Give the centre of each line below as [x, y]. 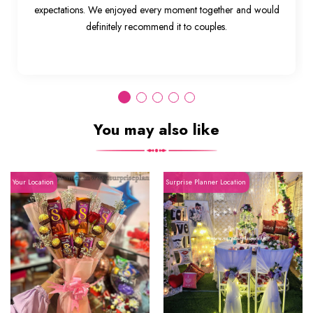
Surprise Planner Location [206, 182]
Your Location [33, 182]
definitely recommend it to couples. [156, 26]
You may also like [156, 129]
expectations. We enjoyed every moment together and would [156, 9]
